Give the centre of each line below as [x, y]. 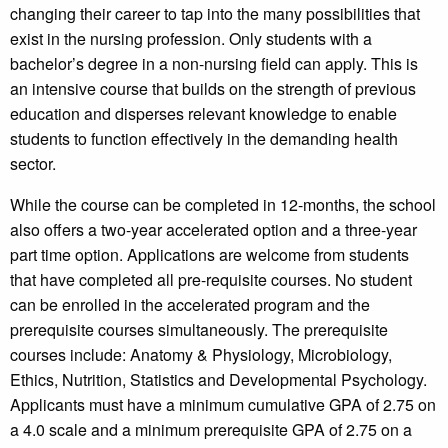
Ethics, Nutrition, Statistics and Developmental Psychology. [218, 380]
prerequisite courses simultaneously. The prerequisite [199, 330]
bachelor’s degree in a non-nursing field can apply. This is [214, 64]
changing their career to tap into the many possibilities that [215, 14]
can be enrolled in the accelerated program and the [190, 305]
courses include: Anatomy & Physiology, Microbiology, [201, 355]
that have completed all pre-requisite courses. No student [211, 280]
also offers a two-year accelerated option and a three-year [213, 230]
